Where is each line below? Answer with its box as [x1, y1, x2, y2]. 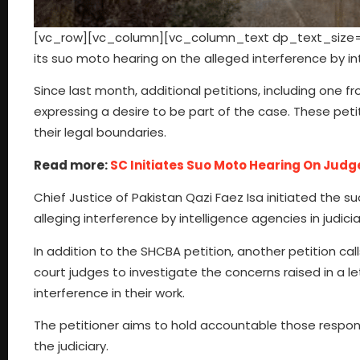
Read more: [34, 156, 110, 174]
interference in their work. [34, 284, 185, 301]
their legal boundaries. [34, 124, 166, 141]
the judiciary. [34, 337, 108, 354]
